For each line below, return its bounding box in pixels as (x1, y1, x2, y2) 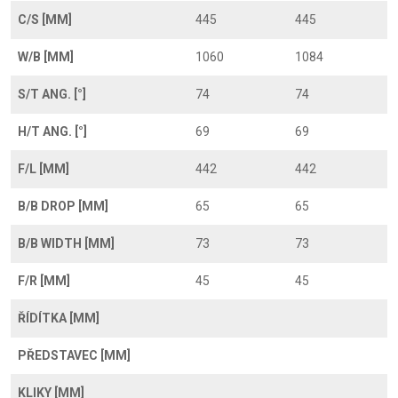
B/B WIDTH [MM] (18, 236, 115, 251)
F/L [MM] (18, 162, 69, 176)
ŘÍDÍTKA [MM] (18, 311, 99, 325)
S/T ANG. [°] (18, 87, 86, 101)
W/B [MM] (18, 50, 74, 64)
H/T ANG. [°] (18, 124, 87, 139)
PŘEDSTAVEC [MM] (18, 348, 131, 362)
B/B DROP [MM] (18, 199, 108, 213)
